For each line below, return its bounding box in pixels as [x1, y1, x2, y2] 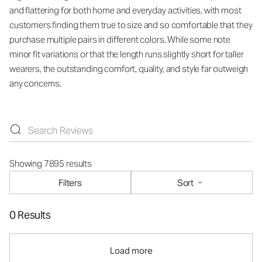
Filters [58, 177, 82, 188]
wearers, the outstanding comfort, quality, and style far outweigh [9, 63, 249, 75]
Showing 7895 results [9, 158, 92, 170]
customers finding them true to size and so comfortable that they [9, 19, 253, 31]
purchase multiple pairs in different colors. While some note [9, 34, 231, 46]
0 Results [9, 208, 51, 222]
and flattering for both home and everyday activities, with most [9, 5, 242, 16]
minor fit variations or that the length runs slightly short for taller [9, 49, 244, 60]
